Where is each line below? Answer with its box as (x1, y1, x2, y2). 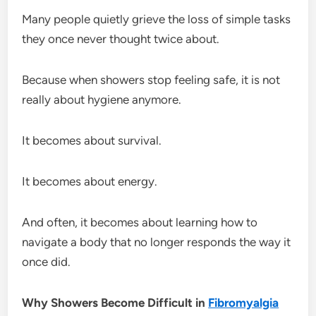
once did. (22, 254, 71, 269)
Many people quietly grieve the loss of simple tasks (22, 11, 291, 26)
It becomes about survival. (22, 133, 162, 147)
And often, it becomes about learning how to (22, 214, 258, 229)
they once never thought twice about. (22, 31, 220, 46)
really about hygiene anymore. (22, 92, 182, 107)
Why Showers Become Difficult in (22, 295, 209, 310)
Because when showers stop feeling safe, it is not (22, 72, 281, 87)
